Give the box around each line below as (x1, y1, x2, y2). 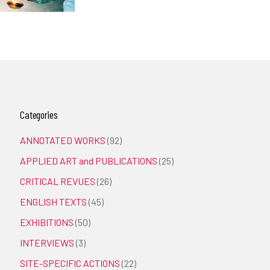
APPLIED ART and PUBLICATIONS (20, 155, 158, 166)
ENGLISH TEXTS (20, 196, 87, 207)
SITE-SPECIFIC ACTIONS (20, 257, 121, 269)
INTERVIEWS (20, 237, 75, 248)
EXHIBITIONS (20, 216, 74, 228)
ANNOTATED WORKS (20, 134, 106, 146)
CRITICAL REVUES (20, 175, 96, 187)
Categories (20, 108, 58, 121)
